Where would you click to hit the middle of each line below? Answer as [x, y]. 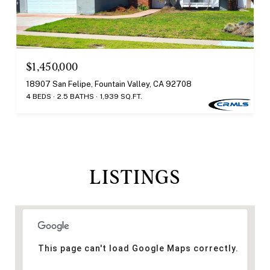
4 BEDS [39, 96]
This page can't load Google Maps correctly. [138, 248]
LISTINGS [135, 177]
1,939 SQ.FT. [121, 96]
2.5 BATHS [76, 96]
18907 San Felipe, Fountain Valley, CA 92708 [109, 84]
